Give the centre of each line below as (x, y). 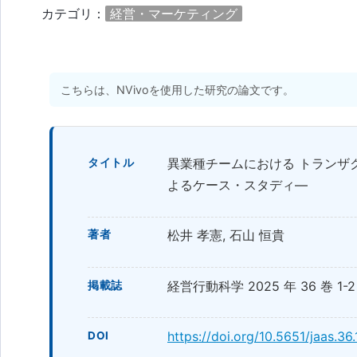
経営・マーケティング (174, 14)
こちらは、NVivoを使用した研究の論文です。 (178, 90)
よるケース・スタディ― (237, 185)
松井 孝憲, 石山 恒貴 (226, 235)
